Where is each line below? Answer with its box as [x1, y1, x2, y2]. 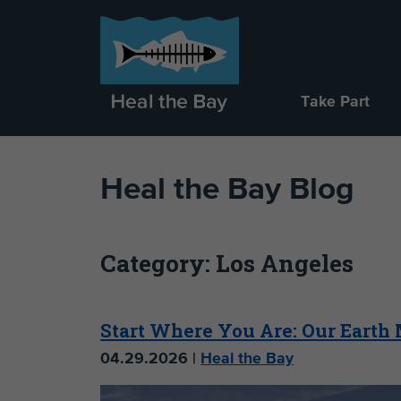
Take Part [301, 94, 371, 111]
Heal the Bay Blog [100, 174, 355, 206]
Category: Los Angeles [100, 247, 354, 279]
